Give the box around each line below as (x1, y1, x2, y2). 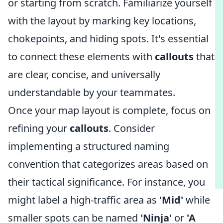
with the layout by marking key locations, (8, 14, 196, 27)
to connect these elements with (8, 50, 155, 63)
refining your (8, 121, 70, 135)
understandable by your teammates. (8, 86, 175, 99)
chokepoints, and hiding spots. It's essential (8, 32, 209, 45)
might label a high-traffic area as (8, 193, 159, 207)
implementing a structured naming (8, 139, 169, 153)
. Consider (109, 121, 155, 135)
